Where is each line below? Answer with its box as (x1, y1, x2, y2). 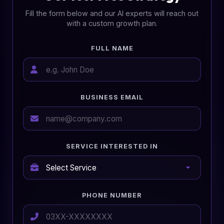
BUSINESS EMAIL (80, 93, 143, 101)
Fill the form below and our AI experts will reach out (25, 9, 198, 17)
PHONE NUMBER (82, 191, 142, 199)
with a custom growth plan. (66, 19, 157, 27)
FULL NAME (90, 44, 133, 52)
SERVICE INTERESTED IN (66, 142, 158, 150)
